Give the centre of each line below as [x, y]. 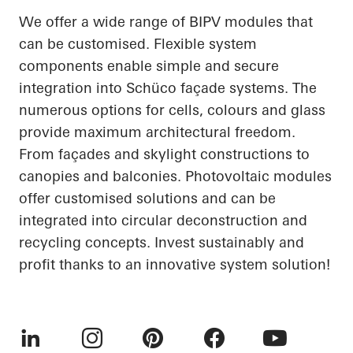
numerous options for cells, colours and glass [172, 110]
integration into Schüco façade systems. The [168, 88]
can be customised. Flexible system [138, 44]
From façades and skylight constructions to [164, 154]
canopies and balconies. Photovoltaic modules [175, 176]
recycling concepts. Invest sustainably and [162, 242]
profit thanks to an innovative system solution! [175, 264]
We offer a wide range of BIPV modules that [166, 22]
